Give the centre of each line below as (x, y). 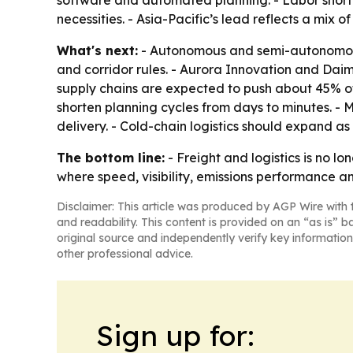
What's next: (97, 50)
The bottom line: (111, 158)
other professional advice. (125, 254)
